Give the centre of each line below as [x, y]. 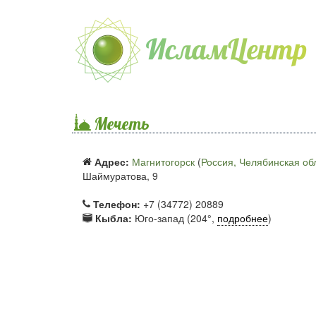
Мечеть [121, 123]
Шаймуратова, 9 [120, 176]
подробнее [243, 218]
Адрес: [112, 162]
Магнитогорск [163, 162]
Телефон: [117, 204]
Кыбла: [114, 218]
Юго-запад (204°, [175, 218]
